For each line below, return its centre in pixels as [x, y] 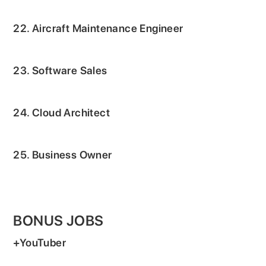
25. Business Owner [63, 154]
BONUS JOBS [58, 220]
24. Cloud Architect [62, 112]
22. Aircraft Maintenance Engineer [98, 28]
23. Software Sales [60, 70]
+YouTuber [40, 242]
